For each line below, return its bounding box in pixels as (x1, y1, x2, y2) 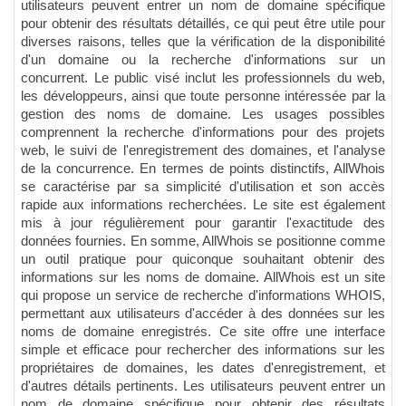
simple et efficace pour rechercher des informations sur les (21, 342, 385, 357)
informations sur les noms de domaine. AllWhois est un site (21, 269, 385, 285)
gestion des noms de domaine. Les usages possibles (21, 106, 385, 121)
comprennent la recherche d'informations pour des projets (21, 124, 385, 140)
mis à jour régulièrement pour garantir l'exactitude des (21, 215, 385, 230)
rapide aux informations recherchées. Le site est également (21, 197, 385, 212)
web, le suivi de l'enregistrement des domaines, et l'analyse (21, 142, 385, 158)
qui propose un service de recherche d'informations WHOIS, (21, 287, 385, 303)
